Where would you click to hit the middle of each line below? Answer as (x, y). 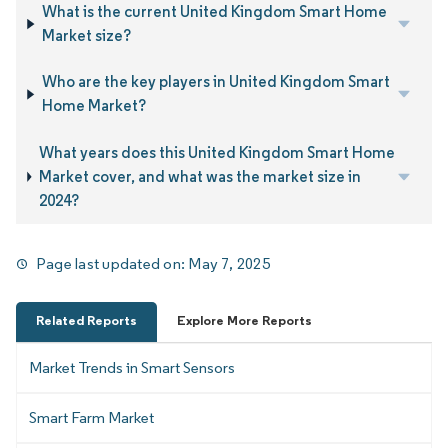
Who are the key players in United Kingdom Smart (215, 82)
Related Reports (86, 320)
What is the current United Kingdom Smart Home (215, 12)
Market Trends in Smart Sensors (132, 367)
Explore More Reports (244, 320)
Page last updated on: (112, 264)
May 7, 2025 (229, 264)
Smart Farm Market (91, 417)
